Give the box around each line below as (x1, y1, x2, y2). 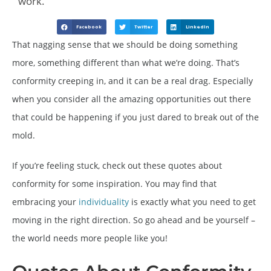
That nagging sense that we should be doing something (12, 39, 238, 51)
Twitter (134, 22, 153, 31)
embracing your (12, 196, 79, 208)
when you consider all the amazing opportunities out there (12, 93, 251, 105)
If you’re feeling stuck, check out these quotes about (12, 160, 222, 172)
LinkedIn (185, 22, 209, 31)
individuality (79, 196, 129, 208)
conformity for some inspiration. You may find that (12, 178, 217, 190)
